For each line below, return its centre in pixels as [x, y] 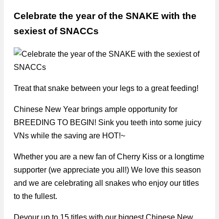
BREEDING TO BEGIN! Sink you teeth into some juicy [108, 123]
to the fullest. [35, 197]
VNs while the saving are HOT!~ [69, 136]
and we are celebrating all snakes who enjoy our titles [106, 183]
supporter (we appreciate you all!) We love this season [107, 170]
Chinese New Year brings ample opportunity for [96, 109]
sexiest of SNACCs [56, 31]
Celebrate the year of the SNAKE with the [105, 16]
